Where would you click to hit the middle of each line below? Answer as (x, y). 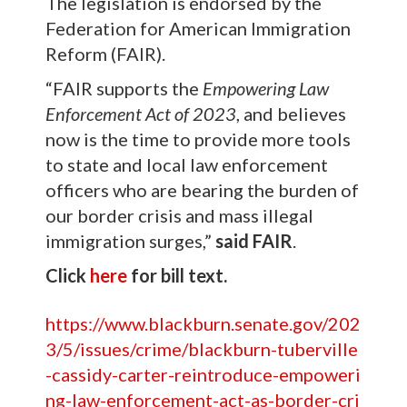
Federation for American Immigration (198, 28)
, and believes (291, 114)
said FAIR (254, 241)
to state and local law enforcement (187, 164)
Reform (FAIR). (105, 54)
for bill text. (177, 275)
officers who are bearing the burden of (202, 190)
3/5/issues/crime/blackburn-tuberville (202, 349)
